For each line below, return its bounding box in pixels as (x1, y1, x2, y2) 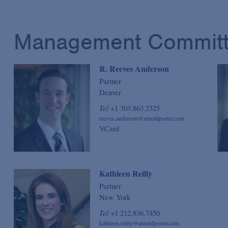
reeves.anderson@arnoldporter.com (99, 114, 184, 123)
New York (99, 191, 130, 202)
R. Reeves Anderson (99, 63, 169, 75)
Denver (99, 87, 121, 98)
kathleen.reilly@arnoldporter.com (99, 218, 179, 227)
